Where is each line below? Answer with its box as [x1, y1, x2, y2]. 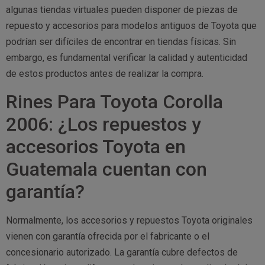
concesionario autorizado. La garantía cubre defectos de [6, 246, 238, 258]
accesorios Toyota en [6, 135, 186, 158]
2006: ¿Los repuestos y [6, 112, 201, 135]
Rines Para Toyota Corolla [6, 90, 223, 113]
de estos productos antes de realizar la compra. [6, 68, 203, 80]
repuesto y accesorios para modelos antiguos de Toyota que [6, 20, 257, 32]
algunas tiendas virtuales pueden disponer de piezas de [6, 4, 238, 16]
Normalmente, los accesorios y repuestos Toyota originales [6, 214, 253, 226]
